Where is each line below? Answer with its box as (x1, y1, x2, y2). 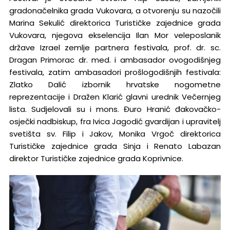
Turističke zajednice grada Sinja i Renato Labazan (9, 141, 221, 152)
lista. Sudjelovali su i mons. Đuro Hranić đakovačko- (9, 104, 221, 115)
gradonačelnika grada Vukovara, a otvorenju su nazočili (9, 5, 221, 16)
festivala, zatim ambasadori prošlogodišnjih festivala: (9, 67, 221, 78)
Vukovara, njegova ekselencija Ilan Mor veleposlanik (9, 30, 221, 41)
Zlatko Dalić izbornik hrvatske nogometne (9, 79, 221, 90)
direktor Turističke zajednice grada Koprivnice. (9, 153, 183, 164)
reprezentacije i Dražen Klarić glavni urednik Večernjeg (9, 91, 221, 103)
